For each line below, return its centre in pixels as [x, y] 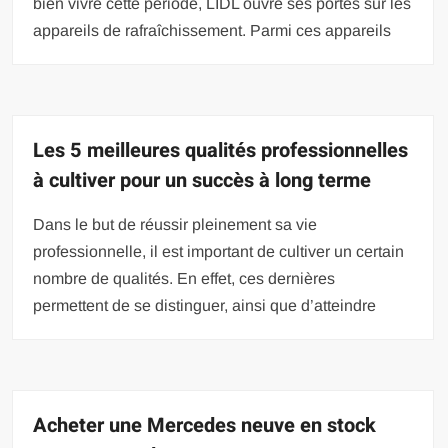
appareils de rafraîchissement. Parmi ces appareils [212, 30]
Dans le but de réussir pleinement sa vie [175, 224]
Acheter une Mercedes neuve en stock [205, 425]
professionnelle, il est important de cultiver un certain [219, 251]
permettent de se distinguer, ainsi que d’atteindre [205, 305]
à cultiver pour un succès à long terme [202, 180]
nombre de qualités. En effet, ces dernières [184, 278]
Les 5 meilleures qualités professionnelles [221, 150]
